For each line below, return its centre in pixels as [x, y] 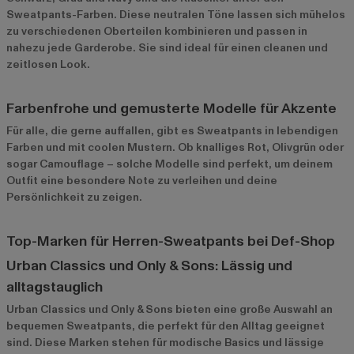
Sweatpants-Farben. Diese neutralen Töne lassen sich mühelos [176, 14]
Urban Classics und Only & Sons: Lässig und [149, 265]
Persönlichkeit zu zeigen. [74, 197]
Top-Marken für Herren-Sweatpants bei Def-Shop [171, 241]
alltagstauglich [55, 287]
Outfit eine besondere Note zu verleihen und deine [142, 180]
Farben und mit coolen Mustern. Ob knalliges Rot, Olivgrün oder [175, 147]
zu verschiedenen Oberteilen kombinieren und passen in [157, 31]
